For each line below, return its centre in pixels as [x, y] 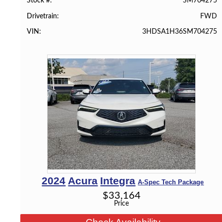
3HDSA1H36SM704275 [179, 31]
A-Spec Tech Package [171, 182]
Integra [118, 180]
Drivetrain [42, 16]
